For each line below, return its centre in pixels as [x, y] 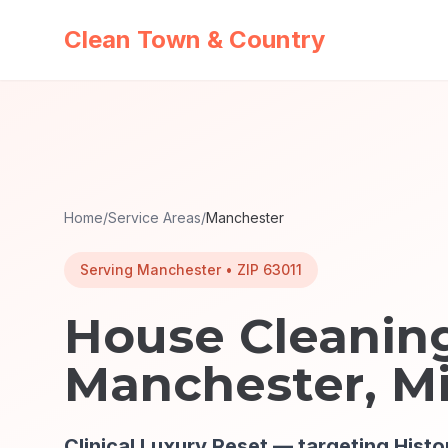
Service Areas [154, 217]
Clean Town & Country [194, 39]
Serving [108, 269]
